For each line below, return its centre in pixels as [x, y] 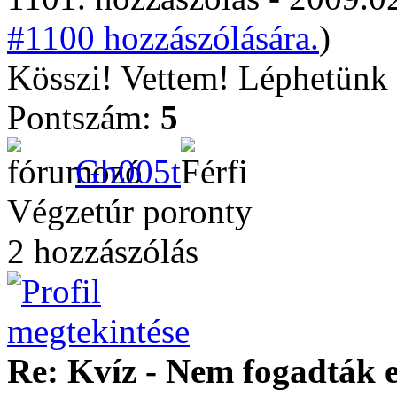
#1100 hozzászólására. [163, 38]
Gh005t [128, 171]
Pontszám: [84, 117]
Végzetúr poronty [130, 211]
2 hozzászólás [103, 251]
